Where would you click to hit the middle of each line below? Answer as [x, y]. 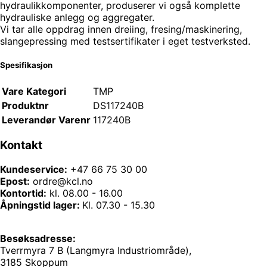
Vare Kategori [34, 91]
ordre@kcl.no [63, 181]
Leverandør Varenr [46, 119]
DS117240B [118, 105]
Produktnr [25, 105]
